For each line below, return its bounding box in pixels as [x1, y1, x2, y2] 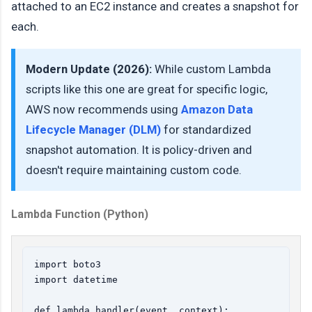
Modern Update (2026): [26, 61, 152, 76]
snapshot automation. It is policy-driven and [26, 142, 252, 157]
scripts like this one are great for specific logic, [26, 81, 267, 96]
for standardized [161, 122, 251, 136]
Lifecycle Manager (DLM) [26, 122, 161, 136]
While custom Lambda [152, 61, 271, 76]
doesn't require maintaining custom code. [26, 162, 242, 177]
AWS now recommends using [26, 102, 181, 116]
